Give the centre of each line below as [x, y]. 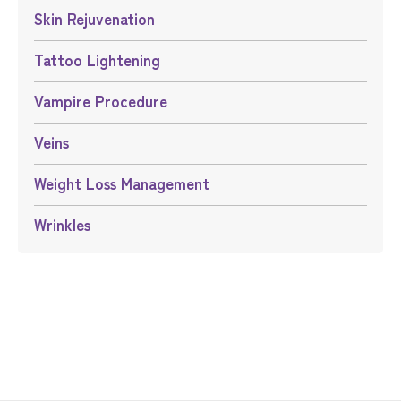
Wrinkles [68, 225]
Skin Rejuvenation [98, 19]
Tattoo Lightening [101, 60]
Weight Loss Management [127, 183]
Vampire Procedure [105, 101]
